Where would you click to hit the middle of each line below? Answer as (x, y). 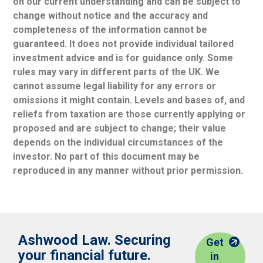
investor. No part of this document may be (107, 157)
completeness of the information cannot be (110, 30)
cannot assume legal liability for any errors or (115, 86)
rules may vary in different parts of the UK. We (117, 72)
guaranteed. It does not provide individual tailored (124, 44)
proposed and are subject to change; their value (120, 129)
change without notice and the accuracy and (111, 16)
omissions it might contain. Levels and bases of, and (129, 100)
